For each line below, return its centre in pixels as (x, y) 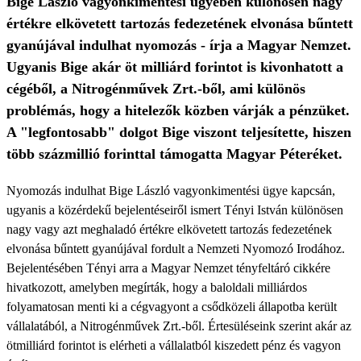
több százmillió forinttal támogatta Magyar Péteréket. (174, 154)
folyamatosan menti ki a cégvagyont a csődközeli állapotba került (172, 307)
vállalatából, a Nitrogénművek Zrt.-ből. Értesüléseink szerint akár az (179, 326)
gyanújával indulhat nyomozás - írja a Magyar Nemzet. (179, 45)
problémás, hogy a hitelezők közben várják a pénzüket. (178, 110)
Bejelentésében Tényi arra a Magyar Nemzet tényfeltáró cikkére (168, 268)
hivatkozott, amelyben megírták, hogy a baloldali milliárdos (157, 287)
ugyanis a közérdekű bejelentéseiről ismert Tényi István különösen (175, 210)
